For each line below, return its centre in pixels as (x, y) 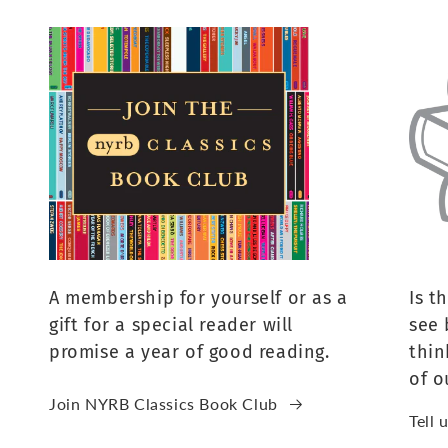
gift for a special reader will (170, 325)
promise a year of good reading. (189, 352)
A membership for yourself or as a (198, 298)
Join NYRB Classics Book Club (163, 404)
